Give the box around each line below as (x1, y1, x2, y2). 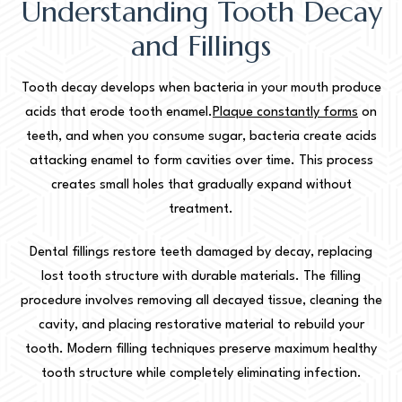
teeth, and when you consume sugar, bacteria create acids (25, 129, 377, 144)
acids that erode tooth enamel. (25, 105, 213, 119)
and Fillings (131, 27, 271, 64)
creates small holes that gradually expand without (50, 178, 352, 192)
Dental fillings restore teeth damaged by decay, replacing (30, 245, 372, 259)
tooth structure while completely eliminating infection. (40, 366, 362, 380)
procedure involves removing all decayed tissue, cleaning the (20, 293, 382, 308)
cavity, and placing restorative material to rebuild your (38, 318, 364, 332)
